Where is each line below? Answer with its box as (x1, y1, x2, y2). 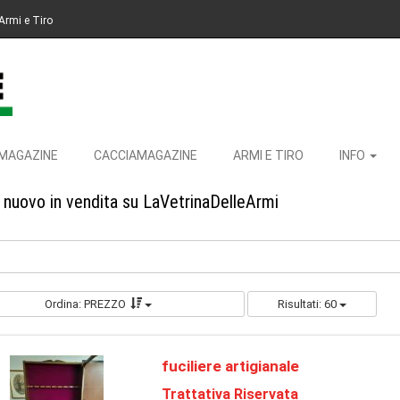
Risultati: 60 (277, 297, 339, 311)
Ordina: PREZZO (45, 297, 127, 311)
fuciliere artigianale (161, 357, 299, 375)
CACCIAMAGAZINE (94, 148, 197, 162)
